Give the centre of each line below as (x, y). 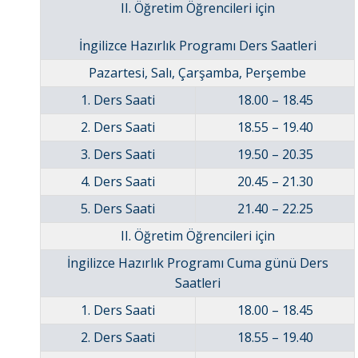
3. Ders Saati (118, 155)
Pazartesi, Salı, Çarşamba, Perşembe (197, 73)
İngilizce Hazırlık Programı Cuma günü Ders (197, 263)
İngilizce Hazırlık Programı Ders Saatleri (197, 46)
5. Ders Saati (118, 209)
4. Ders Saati (118, 182)
